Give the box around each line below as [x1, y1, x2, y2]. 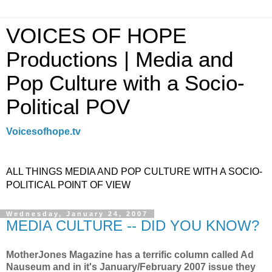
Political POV [6, 95, 130, 118]
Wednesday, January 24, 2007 [6, 210, 148, 217]
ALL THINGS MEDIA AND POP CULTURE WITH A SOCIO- [6, 166, 262, 177]
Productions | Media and [6, 48, 233, 71]
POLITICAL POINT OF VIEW [6, 180, 131, 190]
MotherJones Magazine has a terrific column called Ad [6, 249, 254, 260]
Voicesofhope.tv [6, 126, 81, 137]
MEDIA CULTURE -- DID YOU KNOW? [6, 217, 259, 234]
